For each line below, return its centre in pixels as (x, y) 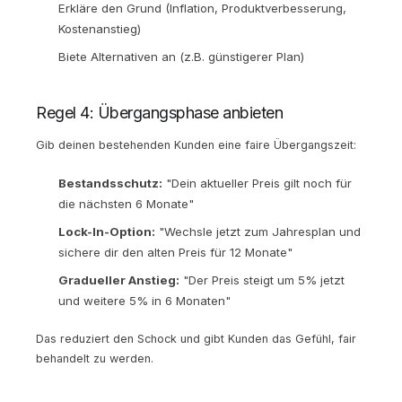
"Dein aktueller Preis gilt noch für (257, 183)
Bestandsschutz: (110, 183)
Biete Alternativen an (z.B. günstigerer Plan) (181, 56)
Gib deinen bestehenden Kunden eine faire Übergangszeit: (196, 144)
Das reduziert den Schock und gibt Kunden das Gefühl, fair (196, 338)
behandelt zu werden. (95, 358)
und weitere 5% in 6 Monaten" (144, 300)
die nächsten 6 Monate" (126, 203)
